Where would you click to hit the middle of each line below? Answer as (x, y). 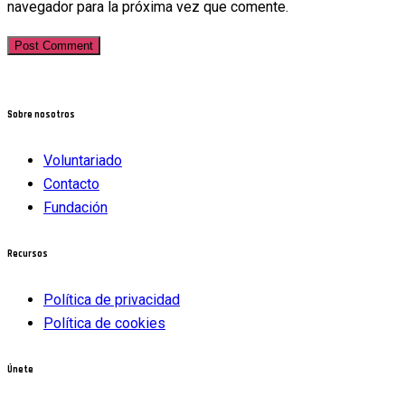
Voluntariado (83, 161)
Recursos (28, 254)
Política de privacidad (112, 300)
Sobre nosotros (41, 115)
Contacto (71, 184)
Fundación (75, 208)
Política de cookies (104, 324)
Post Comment (54, 46)
